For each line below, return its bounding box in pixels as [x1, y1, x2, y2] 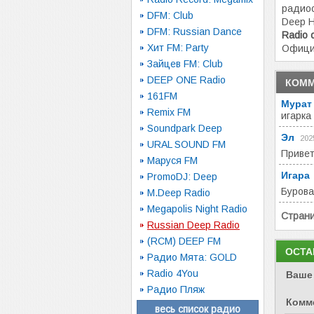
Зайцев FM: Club [147, 58, 223, 69]
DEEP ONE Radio [147, 74, 226, 86]
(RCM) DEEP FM [147, 235, 221, 247]
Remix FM [147, 107, 191, 118]
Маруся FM [147, 155, 198, 166]
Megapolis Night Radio [147, 203, 247, 214]
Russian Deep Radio [147, 219, 240, 231]
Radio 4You [147, 268, 198, 279]
